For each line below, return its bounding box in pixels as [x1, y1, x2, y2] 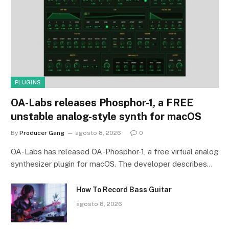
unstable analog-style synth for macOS [11, 110, 201, 123]
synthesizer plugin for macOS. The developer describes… [11, 159, 213, 168]
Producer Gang [19, 129, 64, 136]
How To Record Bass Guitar [76, 185, 172, 194]
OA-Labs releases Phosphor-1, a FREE [11, 96, 193, 109]
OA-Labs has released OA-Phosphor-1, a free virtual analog [11, 147, 218, 156]
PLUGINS [15, 79, 41, 85]
